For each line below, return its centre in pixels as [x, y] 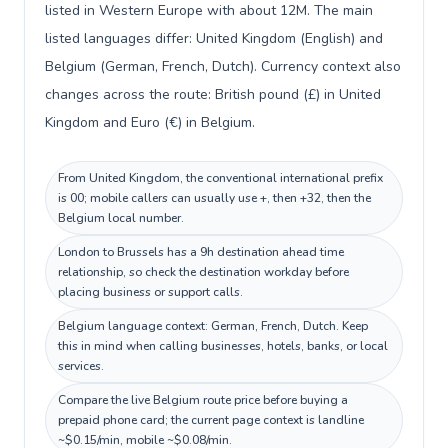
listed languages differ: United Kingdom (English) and [214, 38]
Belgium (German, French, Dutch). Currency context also [223, 66]
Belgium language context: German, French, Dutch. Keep [213, 326]
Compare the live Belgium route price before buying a [203, 400]
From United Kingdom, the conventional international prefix [220, 178]
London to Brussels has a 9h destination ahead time [201, 252]
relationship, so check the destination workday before [203, 272]
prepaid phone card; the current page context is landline [211, 420]
